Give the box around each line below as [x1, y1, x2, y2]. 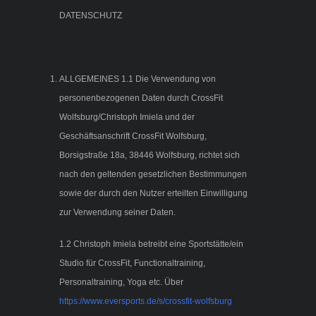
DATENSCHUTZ [59, 11, 122, 21]
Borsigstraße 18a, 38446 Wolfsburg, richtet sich [59, 150, 240, 161]
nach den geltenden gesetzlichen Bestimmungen [59, 169, 247, 180]
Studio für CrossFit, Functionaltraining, [59, 258, 205, 269]
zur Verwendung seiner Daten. [59, 207, 176, 218]
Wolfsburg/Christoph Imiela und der [59, 112, 195, 123]
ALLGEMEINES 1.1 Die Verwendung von [59, 74, 216, 85]
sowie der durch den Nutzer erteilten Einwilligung [59, 188, 248, 199]
